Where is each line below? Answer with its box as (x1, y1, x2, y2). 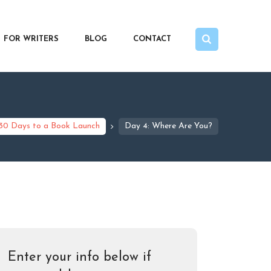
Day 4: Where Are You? (125, 121, 212, 131)
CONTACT (133, 34, 172, 43)
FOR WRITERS (4, 34, 59, 43)
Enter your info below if (8, 250, 152, 265)
